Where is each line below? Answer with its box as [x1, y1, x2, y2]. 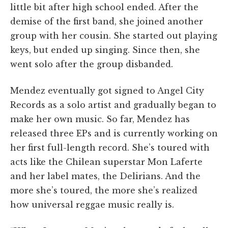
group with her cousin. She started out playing [10, 31, 217, 41]
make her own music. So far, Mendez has [10, 114, 190, 125]
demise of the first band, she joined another [10, 16, 203, 27]
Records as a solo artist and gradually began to [10, 100, 216, 110]
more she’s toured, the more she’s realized [10, 185, 197, 196]
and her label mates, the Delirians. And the [10, 171, 201, 182]
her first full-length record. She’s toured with [10, 142, 210, 153]
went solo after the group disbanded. [10, 59, 173, 70]
